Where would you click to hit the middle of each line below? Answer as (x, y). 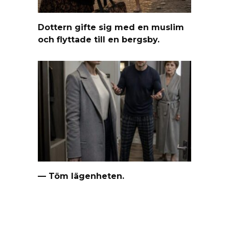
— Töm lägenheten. (81, 176)
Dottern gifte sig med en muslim (111, 27)
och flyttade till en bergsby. (99, 39)
